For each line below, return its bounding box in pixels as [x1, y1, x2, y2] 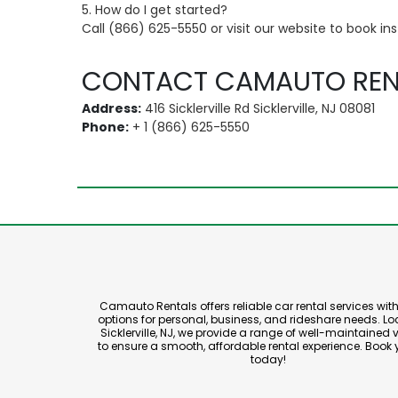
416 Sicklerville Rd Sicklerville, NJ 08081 [141, 99, 375, 117]
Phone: [82, 118, 129, 136]
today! [251, 352, 287, 367]
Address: [82, 99, 141, 117]
